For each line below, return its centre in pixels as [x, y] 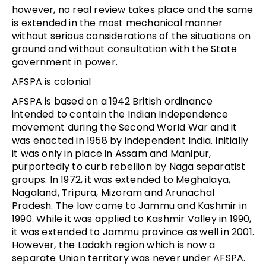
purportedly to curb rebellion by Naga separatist [129, 166]
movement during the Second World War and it [125, 127]
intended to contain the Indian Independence [120, 114]
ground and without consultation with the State [125, 49]
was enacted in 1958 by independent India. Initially [130, 140]
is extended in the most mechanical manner [118, 23]
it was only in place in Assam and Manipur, [112, 153]
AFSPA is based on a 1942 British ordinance [113, 101]
